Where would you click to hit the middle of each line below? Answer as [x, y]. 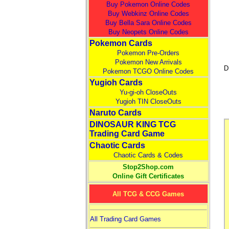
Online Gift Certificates [148, 176]
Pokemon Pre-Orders [148, 53]
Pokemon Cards [121, 43]
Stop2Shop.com [148, 167]
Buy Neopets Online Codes [148, 32]
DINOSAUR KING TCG [132, 124]
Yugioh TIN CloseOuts [148, 101]
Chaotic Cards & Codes [148, 155]
